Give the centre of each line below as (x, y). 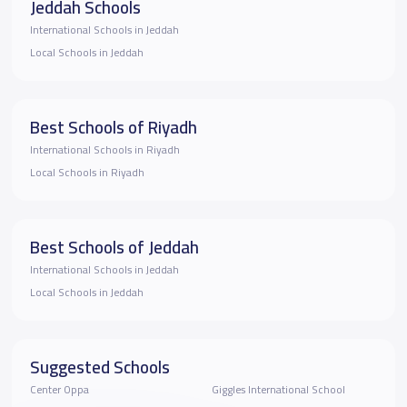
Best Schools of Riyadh (113, 128)
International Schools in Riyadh (104, 150)
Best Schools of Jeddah (114, 248)
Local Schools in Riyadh (87, 173)
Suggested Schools (99, 367)
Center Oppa (59, 390)
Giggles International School (278, 390)
